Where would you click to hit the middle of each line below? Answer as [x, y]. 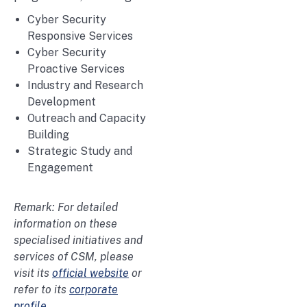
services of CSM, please [74, 257]
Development [62, 102]
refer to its [41, 290]
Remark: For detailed [66, 208]
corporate [94, 290]
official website [90, 273]
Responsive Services [80, 36]
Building [48, 135]
